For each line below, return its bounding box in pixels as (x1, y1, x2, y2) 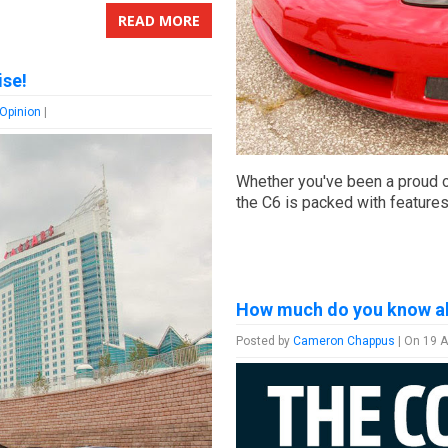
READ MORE (117, 11, 200, 31)
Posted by (236, 333, 294, 348)
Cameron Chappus (293, 333, 396, 348)
